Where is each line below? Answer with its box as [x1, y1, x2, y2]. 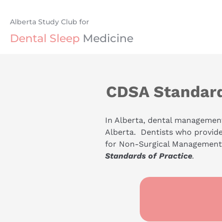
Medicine [80, 32, 133, 45]
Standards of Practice [105, 151, 192, 161]
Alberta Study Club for [10, 17, 89, 26]
